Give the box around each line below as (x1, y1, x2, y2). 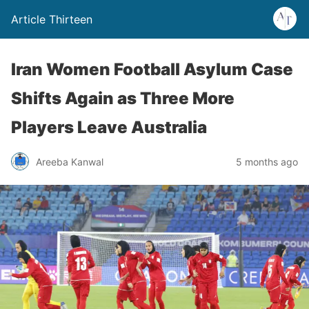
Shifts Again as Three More (11, 88, 235, 108)
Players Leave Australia (11, 117, 207, 137)
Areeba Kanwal (36, 155, 103, 168)
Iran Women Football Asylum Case (11, 59, 293, 79)
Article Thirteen (11, 12, 92, 26)
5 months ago (236, 155, 298, 168)
